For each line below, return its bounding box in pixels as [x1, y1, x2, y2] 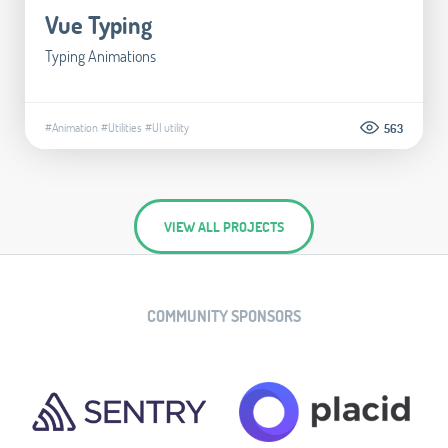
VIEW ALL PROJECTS [164, 216, 284, 236]
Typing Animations [45, 44, 156, 66]
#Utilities [101, 118, 142, 135]
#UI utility [145, 118, 189, 135]
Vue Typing [45, 8, 152, 40]
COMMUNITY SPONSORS [147, 304, 301, 326]
